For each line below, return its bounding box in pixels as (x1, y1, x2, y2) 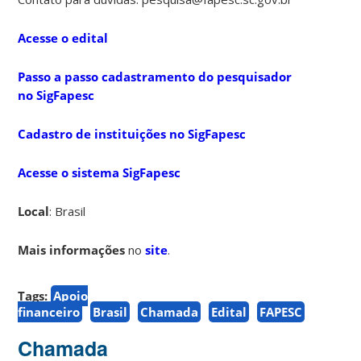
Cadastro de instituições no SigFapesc (18, 125, 247, 142)
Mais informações (18, 241, 126, 258)
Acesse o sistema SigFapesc (18, 164, 181, 180)
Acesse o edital (18, 29, 109, 46)
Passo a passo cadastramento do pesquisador (18, 68, 293, 85)
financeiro (18, 303, 81, 320)
